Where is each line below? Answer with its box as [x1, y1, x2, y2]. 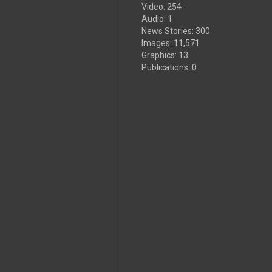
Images [141, 38, 170, 48]
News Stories [141, 26, 192, 36]
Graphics [141, 50, 175, 60]
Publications [141, 63, 188, 72]
